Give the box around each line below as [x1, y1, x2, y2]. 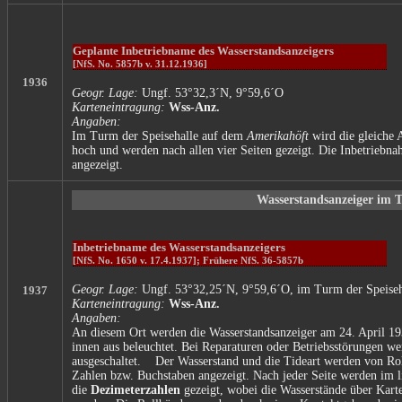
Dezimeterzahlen [91, 382, 180, 397]
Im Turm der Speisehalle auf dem [72, 128, 247, 143]
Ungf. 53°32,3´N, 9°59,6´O [138, 85, 284, 100]
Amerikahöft [247, 128, 309, 143]
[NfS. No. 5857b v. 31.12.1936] [73, 57, 207, 69]
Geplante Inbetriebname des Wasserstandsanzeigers [73, 43, 334, 57]
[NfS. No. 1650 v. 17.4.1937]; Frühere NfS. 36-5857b [73, 254, 303, 266]
